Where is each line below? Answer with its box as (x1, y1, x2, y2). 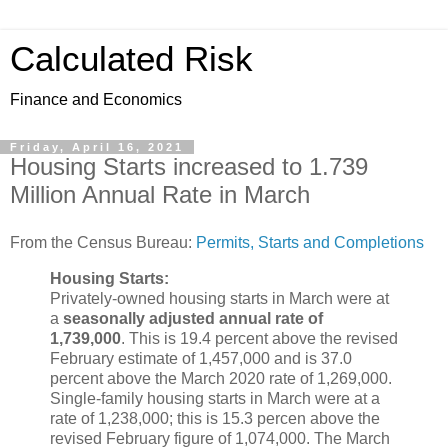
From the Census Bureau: (10, 233, 196, 251)
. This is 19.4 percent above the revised (121, 329, 398, 347)
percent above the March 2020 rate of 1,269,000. (50, 369, 392, 387)
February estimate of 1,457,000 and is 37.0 (50, 349, 352, 367)
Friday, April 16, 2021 (10, 141, 184, 153)
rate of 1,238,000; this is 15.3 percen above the (50, 409, 380, 427)
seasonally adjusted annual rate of (63, 309, 323, 327)
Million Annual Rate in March (10, 181, 310, 208)
